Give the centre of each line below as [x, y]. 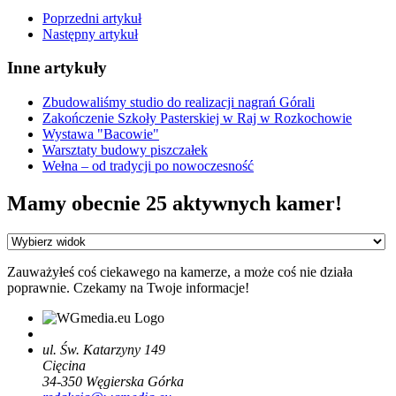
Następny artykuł [90, 34]
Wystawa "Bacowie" [101, 134]
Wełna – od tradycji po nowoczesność [148, 166]
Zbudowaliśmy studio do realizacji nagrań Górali [179, 103]
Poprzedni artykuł [92, 18]
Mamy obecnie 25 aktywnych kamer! [175, 203]
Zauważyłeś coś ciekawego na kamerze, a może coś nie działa [180, 271]
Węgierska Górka [135, 381]
